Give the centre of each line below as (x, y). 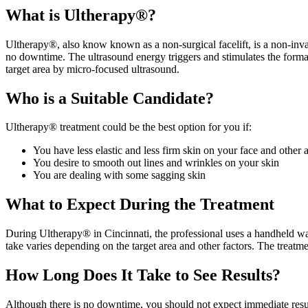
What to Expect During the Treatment (140, 205)
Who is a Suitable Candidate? (110, 98)
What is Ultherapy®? (81, 15)
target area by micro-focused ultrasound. (92, 69)
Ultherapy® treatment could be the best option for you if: (129, 127)
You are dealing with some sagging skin (119, 175)
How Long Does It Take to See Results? (143, 275)
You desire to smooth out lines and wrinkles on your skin (156, 163)
